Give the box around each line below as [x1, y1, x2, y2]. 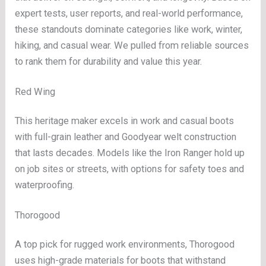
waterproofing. [15, 179, 75, 191]
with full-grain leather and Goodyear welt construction [15, 131, 237, 143]
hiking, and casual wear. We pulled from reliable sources [15, 40, 249, 52]
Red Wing [15, 85, 56, 97]
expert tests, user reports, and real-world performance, [15, 8, 243, 20]
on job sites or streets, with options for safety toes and [15, 163, 245, 175]
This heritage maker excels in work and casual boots [15, 115, 235, 127]
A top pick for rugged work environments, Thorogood [15, 239, 235, 251]
